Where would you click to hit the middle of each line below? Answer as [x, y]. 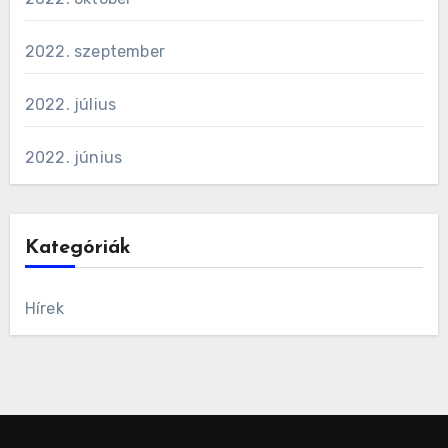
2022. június [73, 158]
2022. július [70, 105]
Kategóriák [77, 248]
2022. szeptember [94, 52]
